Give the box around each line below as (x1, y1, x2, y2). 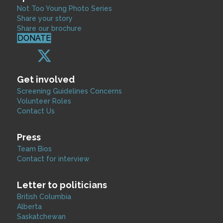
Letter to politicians (17, 180, 107, 190)
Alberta (17, 203, 42, 211)
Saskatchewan (17, 213, 66, 221)
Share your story (17, 14, 73, 22)
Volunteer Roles (17, 97, 71, 105)
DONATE (17, 33, 51, 43)
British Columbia (17, 193, 71, 201)
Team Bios (17, 145, 52, 153)
